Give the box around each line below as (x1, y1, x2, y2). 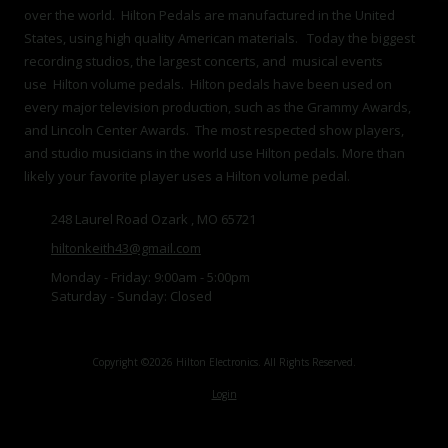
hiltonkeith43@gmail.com (51, 238, 201, 257)
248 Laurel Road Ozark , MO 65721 (51, 209, 256, 228)
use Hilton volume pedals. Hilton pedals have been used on (24, 74, 392, 93)
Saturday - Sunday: (51, 286, 167, 305)
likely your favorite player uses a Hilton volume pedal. (24, 166, 350, 185)
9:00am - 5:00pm (151, 267, 250, 286)
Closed (167, 286, 212, 305)
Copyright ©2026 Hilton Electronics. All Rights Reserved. (92, 354, 356, 369)
